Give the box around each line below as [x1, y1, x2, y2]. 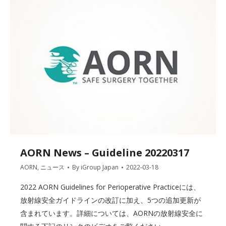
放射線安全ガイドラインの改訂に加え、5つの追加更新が [20, 195, 201, 205]
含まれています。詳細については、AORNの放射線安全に [20, 208, 203, 218]
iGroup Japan [81, 162, 119, 172]
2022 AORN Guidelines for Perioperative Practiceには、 [20, 182, 200, 192]
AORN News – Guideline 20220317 [20, 145, 189, 159]
